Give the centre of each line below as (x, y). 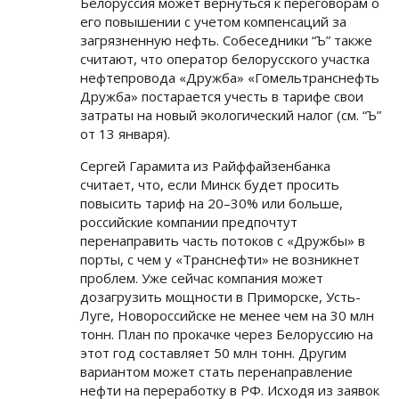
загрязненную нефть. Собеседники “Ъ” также (226, 41)
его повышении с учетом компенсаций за (213, 22)
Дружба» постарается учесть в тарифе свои (222, 97)
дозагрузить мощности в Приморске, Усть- (220, 297)
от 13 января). (125, 134)
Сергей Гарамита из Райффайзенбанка (205, 166)
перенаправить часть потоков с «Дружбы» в (223, 241)
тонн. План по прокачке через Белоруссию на (227, 334)
